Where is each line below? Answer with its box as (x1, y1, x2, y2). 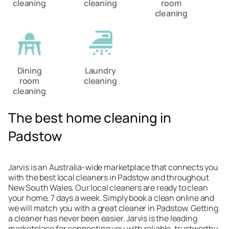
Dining (17, 65, 42, 76)
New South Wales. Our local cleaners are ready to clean (8, 182, 208, 193)
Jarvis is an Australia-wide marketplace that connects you (8, 162, 218, 173)
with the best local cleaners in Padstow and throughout (8, 172, 209, 183)
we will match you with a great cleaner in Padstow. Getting (8, 202, 218, 214)
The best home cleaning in (8, 108, 171, 127)
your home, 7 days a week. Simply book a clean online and (8, 192, 215, 203)
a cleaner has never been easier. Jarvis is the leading (8, 213, 197, 224)
